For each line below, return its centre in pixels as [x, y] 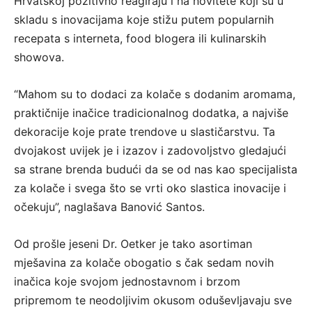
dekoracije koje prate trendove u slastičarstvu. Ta [145, 132]
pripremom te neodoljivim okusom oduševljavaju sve [153, 301]
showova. [39, 57]
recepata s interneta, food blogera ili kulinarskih [140, 39]
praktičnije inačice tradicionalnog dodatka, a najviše [151, 113]
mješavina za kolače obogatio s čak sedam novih [144, 263]
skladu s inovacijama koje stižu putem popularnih [144, 20]
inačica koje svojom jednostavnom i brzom [127, 282]
